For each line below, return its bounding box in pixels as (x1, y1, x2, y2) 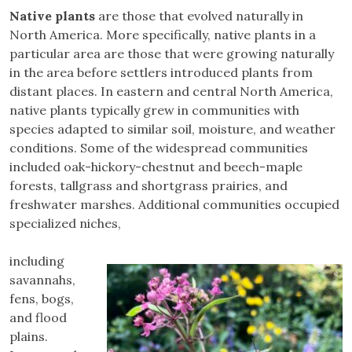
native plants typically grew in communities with (9, 102, 299, 119)
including (9, 253, 64, 269)
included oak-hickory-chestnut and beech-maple (9, 159, 302, 175)
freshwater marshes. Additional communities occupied (9, 196, 339, 213)
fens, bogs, (9, 291, 74, 307)
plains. (9, 328, 48, 345)
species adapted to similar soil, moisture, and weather (9, 121, 335, 137)
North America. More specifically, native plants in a (9, 27, 316, 43)
